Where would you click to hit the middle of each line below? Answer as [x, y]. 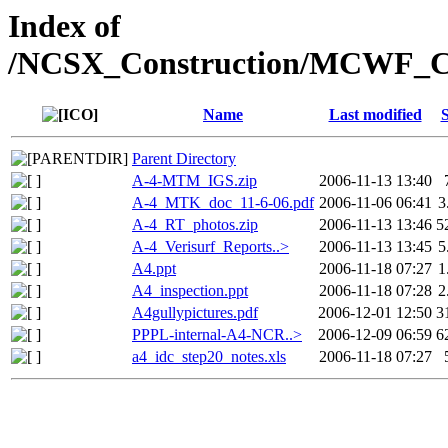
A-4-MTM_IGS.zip [194, 181]
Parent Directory [184, 159]
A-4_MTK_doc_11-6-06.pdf [223, 203]
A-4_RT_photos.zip [195, 225]
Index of [64, 26]
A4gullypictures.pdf [195, 313]
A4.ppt [154, 269]
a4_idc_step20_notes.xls [209, 357]
